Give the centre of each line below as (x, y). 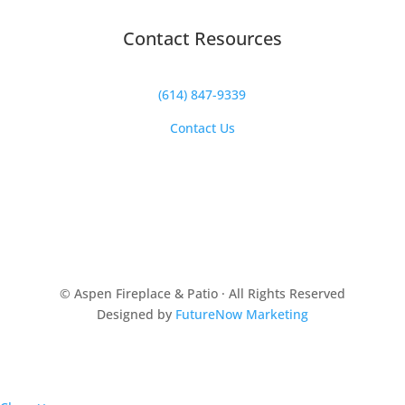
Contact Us (202, 127)
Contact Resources (202, 38)
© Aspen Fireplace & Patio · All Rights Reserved (202, 293)
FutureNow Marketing (241, 314)
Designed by (136, 314)
